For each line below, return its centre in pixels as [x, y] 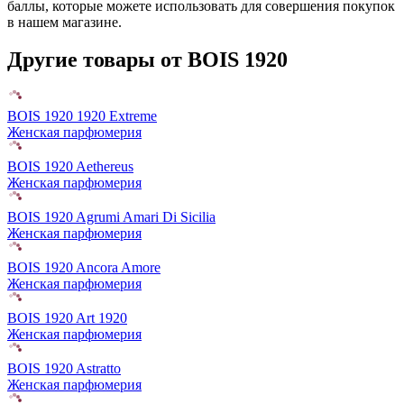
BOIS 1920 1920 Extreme [82, 116]
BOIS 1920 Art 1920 [67, 318]
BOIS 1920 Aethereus [70, 167]
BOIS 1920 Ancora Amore [84, 268]
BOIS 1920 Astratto [64, 369]
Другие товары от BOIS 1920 [147, 60]
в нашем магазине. [64, 22]
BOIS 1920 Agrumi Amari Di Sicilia [111, 217]
